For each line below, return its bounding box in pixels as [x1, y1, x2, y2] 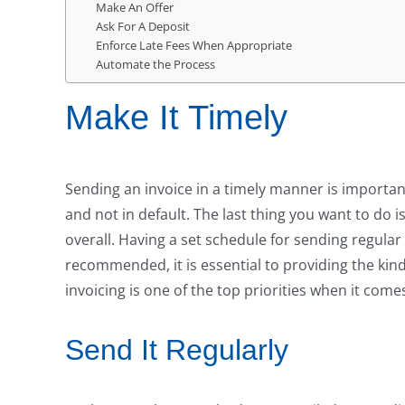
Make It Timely [64, 99, 287, 137]
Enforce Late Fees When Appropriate [95, 37, 292, 54]
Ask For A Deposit [95, 18, 190, 35]
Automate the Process [95, 56, 215, 73]
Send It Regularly [64, 334, 288, 367]
